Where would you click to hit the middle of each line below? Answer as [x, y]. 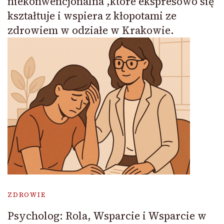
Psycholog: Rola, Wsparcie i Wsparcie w [107, 215]
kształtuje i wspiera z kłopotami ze [92, 15]
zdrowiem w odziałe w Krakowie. [91, 30]
